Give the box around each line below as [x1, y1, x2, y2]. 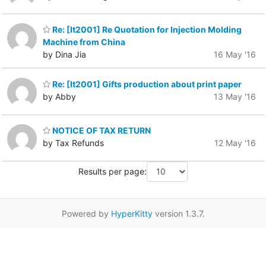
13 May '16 [214, 91, 256, 102]
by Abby [43, 91, 76, 102]
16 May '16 [214, 49, 256, 60]
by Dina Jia [43, 49, 86, 60]
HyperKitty [110, 208, 153, 218]
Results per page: [78, 166, 147, 177]
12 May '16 [214, 138, 256, 148]
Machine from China [43, 37, 125, 47]
